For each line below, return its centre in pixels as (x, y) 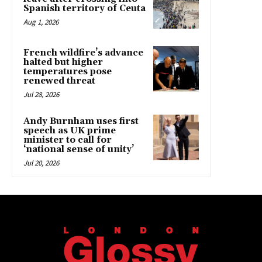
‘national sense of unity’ (79, 150)
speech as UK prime (70, 131)
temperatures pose (68, 72)
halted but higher (63, 63)
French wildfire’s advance (83, 53)
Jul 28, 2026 (41, 95)
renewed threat (59, 81)
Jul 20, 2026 (41, 163)
